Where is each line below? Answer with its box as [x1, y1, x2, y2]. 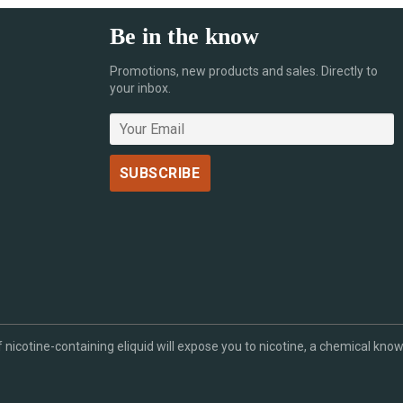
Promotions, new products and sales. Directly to [109, 63, 378, 78]
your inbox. [109, 80, 171, 95]
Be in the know [109, 22, 259, 49]
